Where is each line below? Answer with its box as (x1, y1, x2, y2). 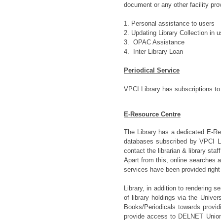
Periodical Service (124, 67, 180, 74)
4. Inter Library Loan (124, 48, 183, 55)
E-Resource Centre (124, 110, 181, 118)
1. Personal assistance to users (124, 20, 215, 27)
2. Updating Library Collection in (124, 29, 217, 37)
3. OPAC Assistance (124, 38, 184, 46)
